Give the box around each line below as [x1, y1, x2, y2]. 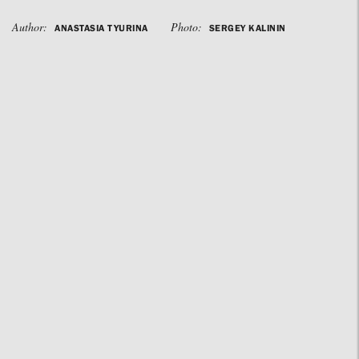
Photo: [170, 20, 204, 35]
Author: [12, 20, 50, 35]
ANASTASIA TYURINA [54, 22, 148, 34]
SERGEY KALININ [208, 22, 286, 34]
